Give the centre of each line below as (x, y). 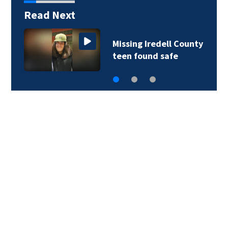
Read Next (49, 15)
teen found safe (145, 55)
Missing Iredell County (158, 43)
